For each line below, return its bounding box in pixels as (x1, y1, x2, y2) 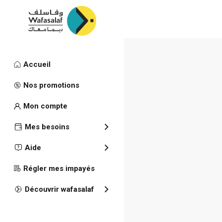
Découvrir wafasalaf (25, 185, 94, 194)
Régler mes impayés (23, 164, 95, 173)
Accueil (23, 60, 51, 69)
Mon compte (23, 102, 67, 111)
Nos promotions (23, 81, 79, 90)
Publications (144, 71, 184, 79)
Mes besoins (25, 122, 69, 131)
